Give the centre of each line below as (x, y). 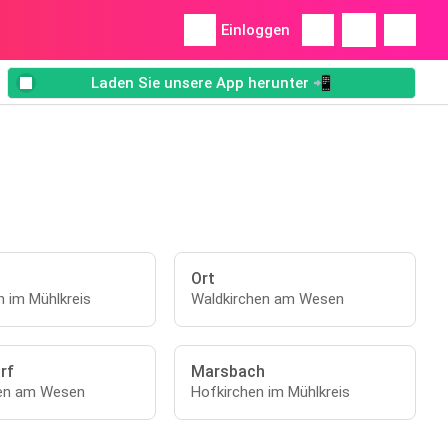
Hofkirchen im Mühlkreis (271, 392)
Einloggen (255, 30)
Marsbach (228, 371)
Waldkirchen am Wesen (268, 299)
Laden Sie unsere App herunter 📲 (211, 83)
